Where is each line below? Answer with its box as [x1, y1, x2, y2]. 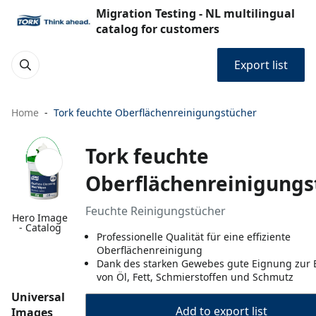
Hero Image [12, 211, 68, 224]
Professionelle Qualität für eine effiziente [97, 230, 291, 243]
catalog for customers [96, 21, 219, 37]
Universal [11, 289, 65, 305]
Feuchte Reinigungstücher [85, 203, 226, 219]
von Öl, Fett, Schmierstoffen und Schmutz [97, 270, 293, 284]
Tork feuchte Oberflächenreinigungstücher [54, 106, 257, 119]
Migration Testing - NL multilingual [96, 6, 295, 21]
